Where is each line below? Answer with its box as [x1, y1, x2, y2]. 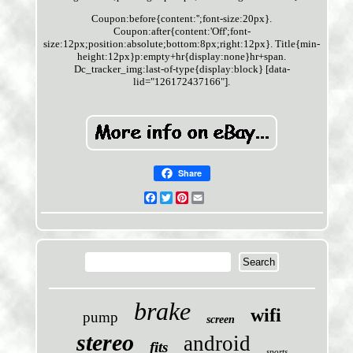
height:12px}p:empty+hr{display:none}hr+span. [77, 50, 287, 63]
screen [206, 314, 235, 326]
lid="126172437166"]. [133, 76, 231, 88]
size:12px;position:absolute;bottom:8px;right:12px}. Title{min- [43, 38, 321, 50]
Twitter [172, 191, 205, 204]
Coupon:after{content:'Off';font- [113, 25, 251, 38]
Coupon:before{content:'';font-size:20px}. [91, 13, 273, 25]
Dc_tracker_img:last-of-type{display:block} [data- [73, 63, 290, 76]
